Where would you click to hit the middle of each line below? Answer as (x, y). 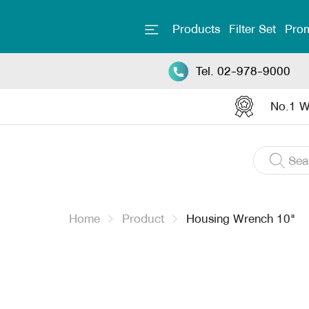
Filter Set (252, 29)
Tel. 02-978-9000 (243, 71)
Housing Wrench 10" (239, 219)
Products (196, 29)
